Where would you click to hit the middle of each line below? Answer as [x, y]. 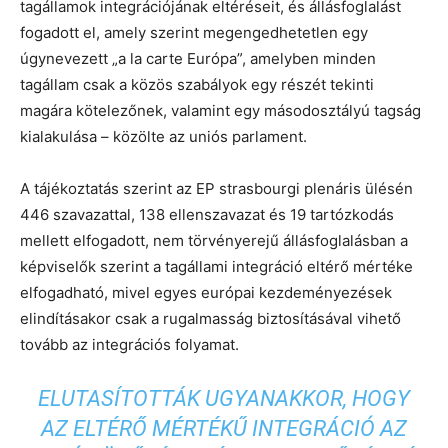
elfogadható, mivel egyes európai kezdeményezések [206, 292]
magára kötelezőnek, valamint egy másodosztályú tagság [220, 110]
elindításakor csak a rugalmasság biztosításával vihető [210, 318]
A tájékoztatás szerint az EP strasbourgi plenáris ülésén [216, 188]
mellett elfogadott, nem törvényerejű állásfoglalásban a [214, 240]
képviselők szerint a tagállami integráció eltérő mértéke [216, 266]
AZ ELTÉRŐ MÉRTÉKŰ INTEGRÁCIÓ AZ [224, 428]
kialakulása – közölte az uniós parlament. [163, 136]
